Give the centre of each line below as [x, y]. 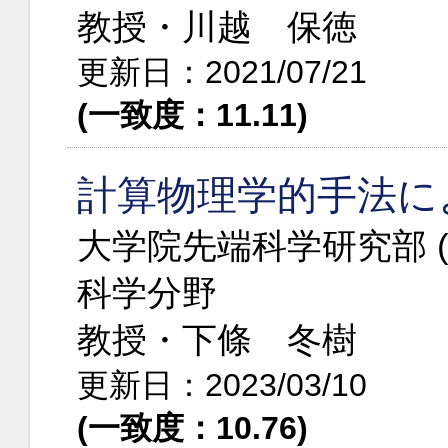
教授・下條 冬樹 [217, 339]
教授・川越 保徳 [217, 26]
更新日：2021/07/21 [222, 71]
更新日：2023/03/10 [222, 384]
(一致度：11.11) [192, 114]
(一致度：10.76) [192, 427]
